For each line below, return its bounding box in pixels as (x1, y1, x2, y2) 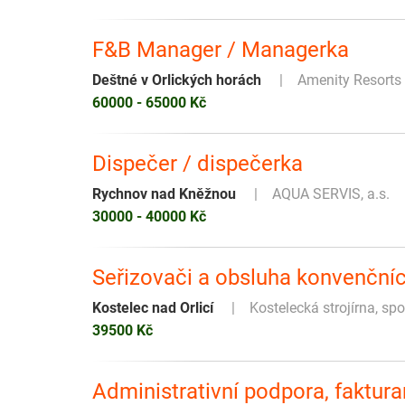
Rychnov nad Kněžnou (92, 185, 236, 203)
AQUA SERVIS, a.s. (272, 185, 390, 203)
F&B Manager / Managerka (92, 37, 349, 63)
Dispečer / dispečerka (92, 151, 303, 177)
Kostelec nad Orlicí (92, 299, 213, 317)
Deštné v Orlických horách (92, 71, 261, 89)
